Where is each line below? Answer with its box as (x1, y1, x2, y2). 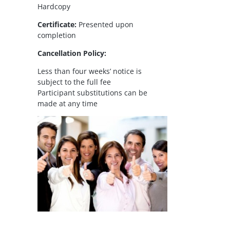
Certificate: (37, 20, 76, 29)
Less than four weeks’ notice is (37, 66, 142, 76)
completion (37, 30, 76, 40)
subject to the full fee (37, 77, 111, 87)
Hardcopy (37, 2, 70, 11)
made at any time (37, 99, 98, 108)
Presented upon (76, 20, 133, 29)
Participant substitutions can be (37, 88, 147, 98)
